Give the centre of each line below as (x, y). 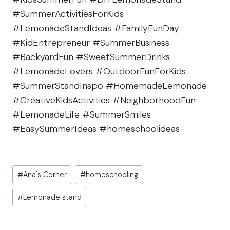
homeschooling (112, 175)
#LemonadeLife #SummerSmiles (82, 115)
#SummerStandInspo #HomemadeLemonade (110, 86)
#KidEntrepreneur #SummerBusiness (91, 43)
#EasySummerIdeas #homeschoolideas (96, 129)
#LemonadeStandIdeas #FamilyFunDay (96, 28)
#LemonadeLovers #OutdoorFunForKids (99, 72)
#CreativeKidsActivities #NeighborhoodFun (104, 100)
